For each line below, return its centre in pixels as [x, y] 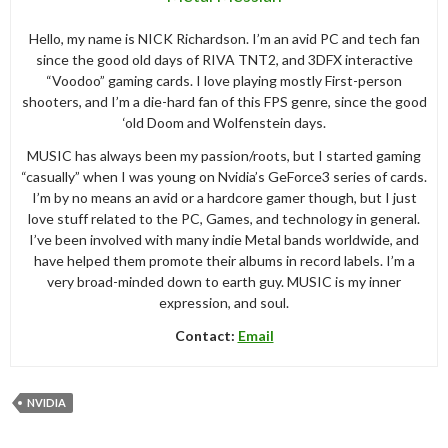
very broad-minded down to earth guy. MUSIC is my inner [224, 281]
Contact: [206, 335]
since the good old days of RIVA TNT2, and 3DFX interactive [224, 59]
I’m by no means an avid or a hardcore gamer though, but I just [224, 197]
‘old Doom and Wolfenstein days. [224, 122]
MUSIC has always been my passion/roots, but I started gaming [224, 155]
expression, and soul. [224, 302]
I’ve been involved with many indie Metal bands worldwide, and [224, 239]
